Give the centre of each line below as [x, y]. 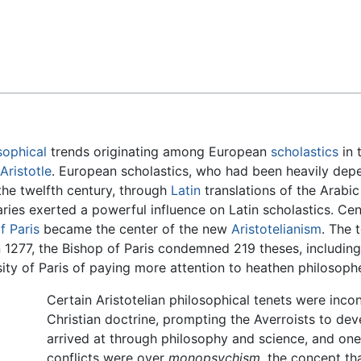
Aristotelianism [276, 229]
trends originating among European [159, 152]
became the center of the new [135, 229]
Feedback [52, 25]
